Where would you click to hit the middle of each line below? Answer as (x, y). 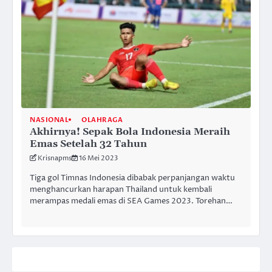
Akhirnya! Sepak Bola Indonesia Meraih (130, 131)
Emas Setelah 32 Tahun (88, 144)
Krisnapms (55, 158)
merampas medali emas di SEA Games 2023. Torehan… (131, 201)
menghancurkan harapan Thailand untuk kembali (121, 189)
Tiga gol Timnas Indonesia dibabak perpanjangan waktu (132, 178)
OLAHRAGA (102, 120)
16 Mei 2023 (98, 158)
